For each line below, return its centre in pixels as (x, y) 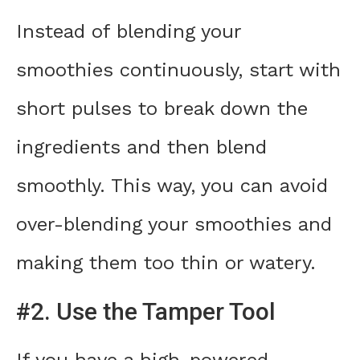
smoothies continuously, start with (178, 70)
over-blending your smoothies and (174, 225)
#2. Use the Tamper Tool (146, 312)
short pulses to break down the (162, 109)
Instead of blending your (129, 32)
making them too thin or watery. (166, 263)
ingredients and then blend (141, 147)
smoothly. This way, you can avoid (172, 186)
